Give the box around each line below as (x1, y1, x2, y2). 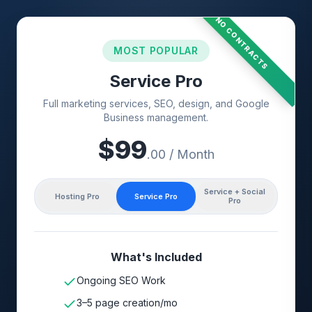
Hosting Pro (54, 191, 100, 201)
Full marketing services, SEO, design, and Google (42, 97, 270, 109)
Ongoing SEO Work (77, 274, 166, 286)
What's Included (110, 250, 202, 264)
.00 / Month (146, 147, 214, 162)
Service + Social (204, 187, 266, 196)
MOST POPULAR (114, 45, 198, 56)
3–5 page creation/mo (77, 297, 178, 309)
